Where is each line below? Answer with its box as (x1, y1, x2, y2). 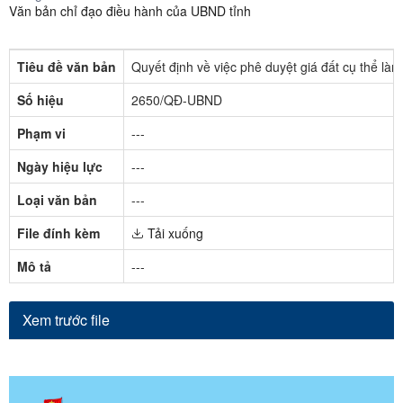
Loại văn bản (17, 191, 97, 209)
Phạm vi (17, 124, 66, 142)
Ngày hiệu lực (17, 157, 103, 175)
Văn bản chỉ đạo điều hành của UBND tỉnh (9, 2, 251, 20)
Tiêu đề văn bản (17, 58, 116, 76)
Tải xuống (144, 224, 203, 242)
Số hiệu (17, 91, 64, 109)
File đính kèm (17, 224, 100, 242)
